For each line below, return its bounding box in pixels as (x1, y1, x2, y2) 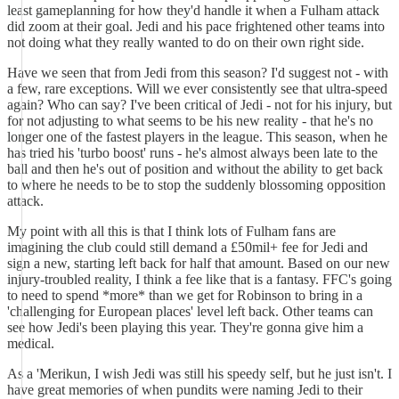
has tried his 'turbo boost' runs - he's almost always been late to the (7, 145, 378, 160)
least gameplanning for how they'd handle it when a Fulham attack (7, 3, 379, 18)
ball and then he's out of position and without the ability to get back (7, 161, 383, 176)
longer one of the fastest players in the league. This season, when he (7, 129, 387, 144)
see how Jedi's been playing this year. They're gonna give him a (7, 320, 363, 335)
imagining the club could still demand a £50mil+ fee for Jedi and (7, 240, 368, 255)
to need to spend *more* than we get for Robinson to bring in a (7, 288, 362, 303)
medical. (7, 336, 54, 351)
